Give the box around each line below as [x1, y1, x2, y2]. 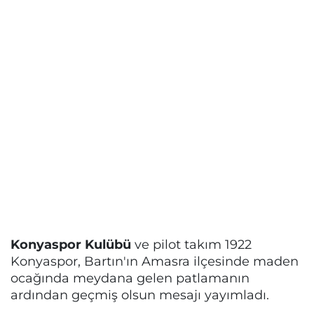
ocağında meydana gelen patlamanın [11, 271, 250, 285]
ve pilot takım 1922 [131, 237, 252, 252]
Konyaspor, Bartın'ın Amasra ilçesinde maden [11, 254, 299, 268]
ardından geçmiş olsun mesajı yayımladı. [11, 287, 269, 302]
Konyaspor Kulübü [11, 237, 131, 252]
